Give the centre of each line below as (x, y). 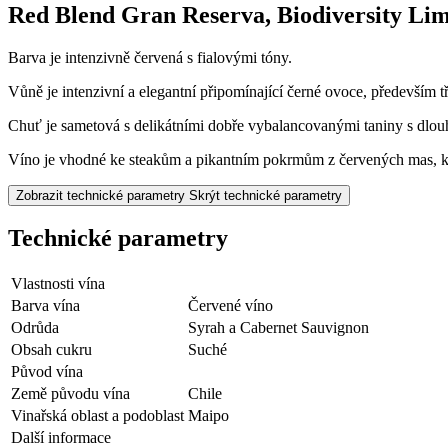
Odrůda (35, 328)
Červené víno (230, 306)
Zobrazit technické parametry (100, 195)
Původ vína (47, 372)
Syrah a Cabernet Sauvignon (278, 328)
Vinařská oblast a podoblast (97, 416)
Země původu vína (70, 394)
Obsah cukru (51, 350)
